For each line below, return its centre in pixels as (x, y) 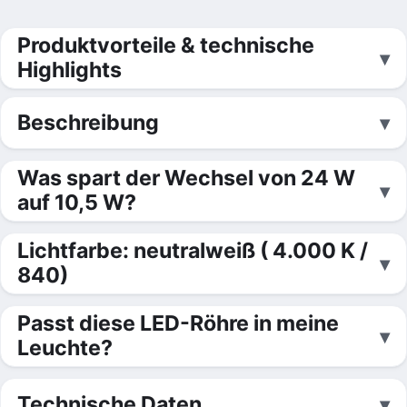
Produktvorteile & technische (166, 45)
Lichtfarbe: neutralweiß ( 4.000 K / (193, 251)
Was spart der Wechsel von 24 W (186, 178)
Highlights (69, 70)
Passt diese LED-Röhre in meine (178, 323)
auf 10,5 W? (77, 203)
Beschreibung (88, 122)
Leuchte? (65, 348)
